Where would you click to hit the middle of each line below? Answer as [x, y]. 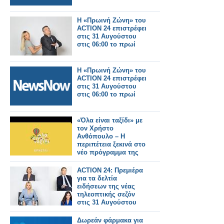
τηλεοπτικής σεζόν [106, 194]
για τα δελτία [97, 178]
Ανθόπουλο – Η [101, 136]
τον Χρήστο [95, 128]
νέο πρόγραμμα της [108, 152]
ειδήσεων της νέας [106, 186]
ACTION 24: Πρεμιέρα [110, 170]
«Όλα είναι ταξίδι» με [110, 120]
